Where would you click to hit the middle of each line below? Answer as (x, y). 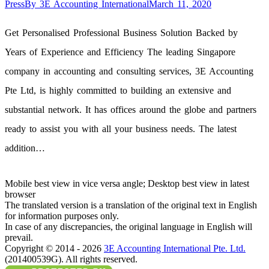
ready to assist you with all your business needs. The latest (121, 129)
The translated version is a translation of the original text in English (131, 205)
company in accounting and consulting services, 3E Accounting (129, 71)
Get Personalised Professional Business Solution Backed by (121, 33)
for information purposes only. (62, 216)
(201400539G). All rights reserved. (71, 259)
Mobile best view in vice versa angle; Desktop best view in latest (127, 184)
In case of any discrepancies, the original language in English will (128, 227)
